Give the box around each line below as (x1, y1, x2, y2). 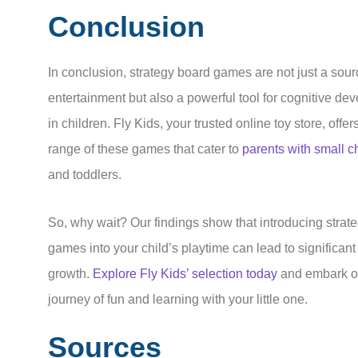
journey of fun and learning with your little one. (48, 292, 308, 306)
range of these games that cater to (48, 141, 242, 156)
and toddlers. (48, 167, 121, 181)
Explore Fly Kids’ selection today (93, 266, 277, 280)
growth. (48, 266, 93, 280)
